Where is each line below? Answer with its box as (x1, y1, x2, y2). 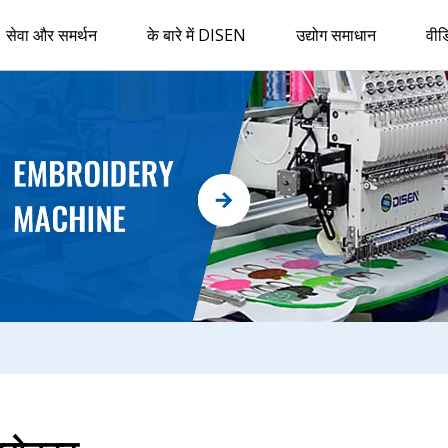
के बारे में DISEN (147, 24, 246, 46)
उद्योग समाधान (296, 24, 376, 46)
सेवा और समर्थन (6, 24, 97, 46)
